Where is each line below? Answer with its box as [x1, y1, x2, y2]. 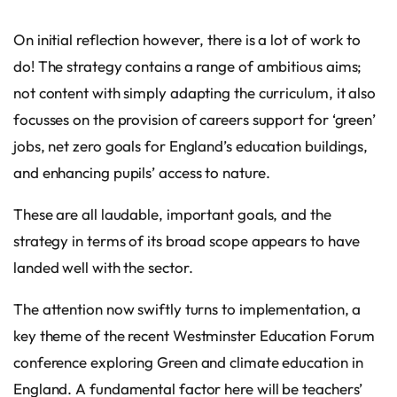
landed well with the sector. [13, 257, 193, 276]
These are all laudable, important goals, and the [13, 204, 331, 223]
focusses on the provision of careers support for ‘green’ [13, 109, 376, 128]
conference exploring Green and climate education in [13, 352, 363, 371]
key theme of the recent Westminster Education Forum [13, 325, 375, 345]
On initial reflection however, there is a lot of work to [13, 29, 361, 49]
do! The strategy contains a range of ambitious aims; [13, 56, 362, 75]
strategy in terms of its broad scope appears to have [13, 230, 361, 250]
